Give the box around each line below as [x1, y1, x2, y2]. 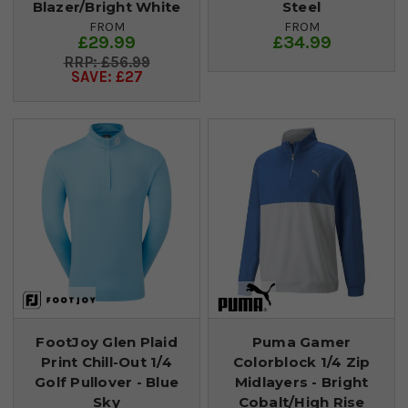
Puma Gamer [251, 332, 352, 351]
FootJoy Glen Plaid [36, 332, 178, 351]
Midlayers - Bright [234, 372, 369, 391]
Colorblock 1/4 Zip [232, 352, 371, 371]
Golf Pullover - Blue [35, 372, 178, 391]
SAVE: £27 [70, 67, 143, 86]
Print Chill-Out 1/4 [41, 352, 172, 371]
